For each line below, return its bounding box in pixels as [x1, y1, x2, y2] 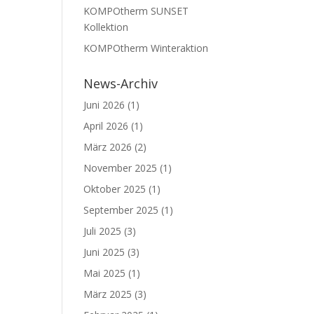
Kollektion [83, 20, 129, 34]
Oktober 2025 [83, 182, 146, 196]
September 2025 [83, 203, 159, 217]
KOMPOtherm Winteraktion [83, 41, 209, 55]
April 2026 [83, 119, 129, 132]
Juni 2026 [83, 98, 125, 111]
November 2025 [83, 161, 158, 175]
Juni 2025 [83, 245, 125, 259]
